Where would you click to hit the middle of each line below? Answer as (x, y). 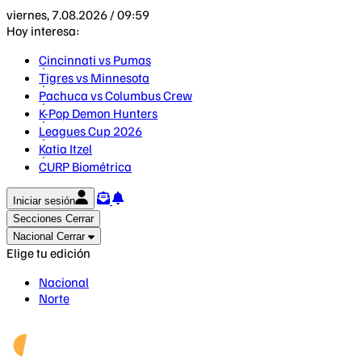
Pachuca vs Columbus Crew (116, 95)
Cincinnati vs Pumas (95, 60)
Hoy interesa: (43, 31)
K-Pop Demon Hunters (98, 113)
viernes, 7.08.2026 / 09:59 (78, 15)
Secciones (38, 219)
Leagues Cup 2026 (90, 131)
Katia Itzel (65, 149)
